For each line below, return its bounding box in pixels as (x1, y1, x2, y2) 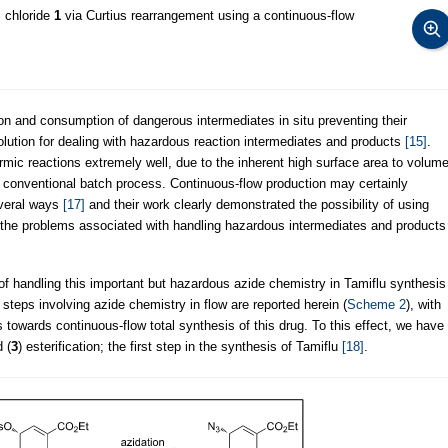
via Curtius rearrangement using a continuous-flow (61, 7, 354, 23)
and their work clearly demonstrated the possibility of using (85, 196, 429, 212)
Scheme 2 (347, 296, 406, 312)
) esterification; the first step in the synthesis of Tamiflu (18, 338, 342, 354)
